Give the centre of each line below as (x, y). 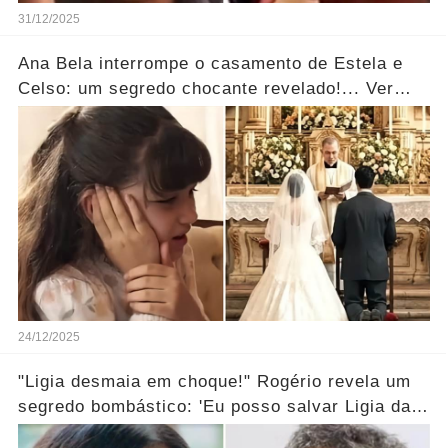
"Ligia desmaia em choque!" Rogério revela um (214, 382)
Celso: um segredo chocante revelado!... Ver (205, 89)
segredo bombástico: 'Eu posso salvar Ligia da (214, 407)
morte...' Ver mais (92, 432)
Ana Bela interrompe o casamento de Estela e (210, 64)
